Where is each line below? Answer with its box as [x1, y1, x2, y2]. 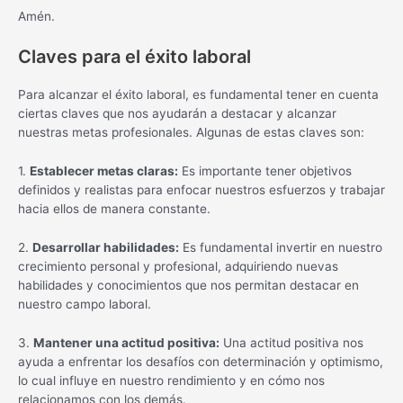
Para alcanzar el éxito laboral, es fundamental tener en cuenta [18, 87, 379, 103]
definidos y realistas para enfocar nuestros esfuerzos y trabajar [18, 183, 385, 198]
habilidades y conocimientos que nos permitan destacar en [18, 278, 359, 293]
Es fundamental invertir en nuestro [179, 240, 382, 255]
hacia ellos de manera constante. [18, 201, 210, 217]
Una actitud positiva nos [219, 335, 363, 350]
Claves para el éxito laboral [18, 46, 251, 68]
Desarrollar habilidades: [32, 240, 179, 255]
